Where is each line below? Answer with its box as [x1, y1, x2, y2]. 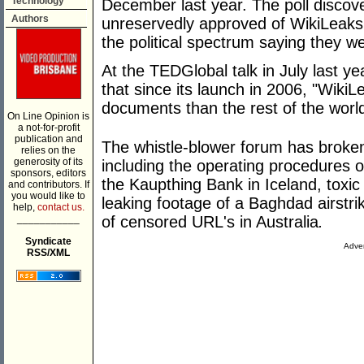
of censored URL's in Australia [102, 213, 318, 232]
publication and [14, 133, 83, 145]
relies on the [21, 145, 76, 156]
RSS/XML [27, 247, 70, 258]
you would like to [11, 190, 85, 201]
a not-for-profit [17, 122, 80, 133]
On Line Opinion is [7, 110, 89, 122]
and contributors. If [7, 179, 89, 190]
